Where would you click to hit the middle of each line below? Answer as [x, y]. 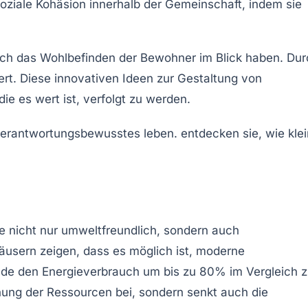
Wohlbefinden [78, 57]
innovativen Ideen [104, 78]
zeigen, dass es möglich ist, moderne [141, 251]
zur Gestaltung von [208, 78]
